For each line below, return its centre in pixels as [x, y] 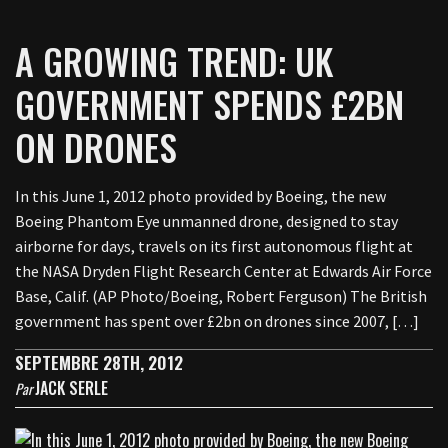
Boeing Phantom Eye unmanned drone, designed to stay [206, 221]
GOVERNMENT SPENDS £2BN [209, 103]
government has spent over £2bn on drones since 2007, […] [217, 321]
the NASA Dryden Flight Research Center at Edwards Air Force [223, 271]
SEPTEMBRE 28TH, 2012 [99, 362]
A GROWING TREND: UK [174, 60]
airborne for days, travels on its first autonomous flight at [214, 246]
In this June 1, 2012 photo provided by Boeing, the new [200, 196]
